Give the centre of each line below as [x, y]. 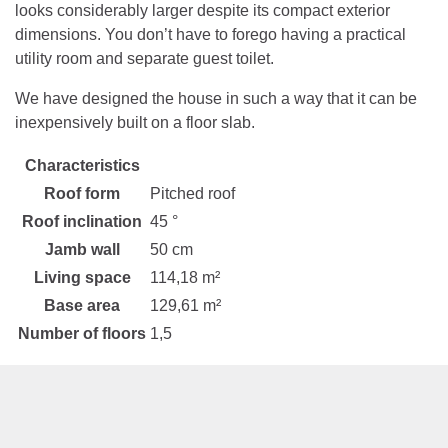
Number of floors [82, 333]
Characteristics [82, 165]
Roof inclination [82, 221]
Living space [82, 277]
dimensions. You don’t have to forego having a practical [210, 34]
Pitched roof [192, 193]
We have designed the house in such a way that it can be [216, 98]
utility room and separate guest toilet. [144, 58]
